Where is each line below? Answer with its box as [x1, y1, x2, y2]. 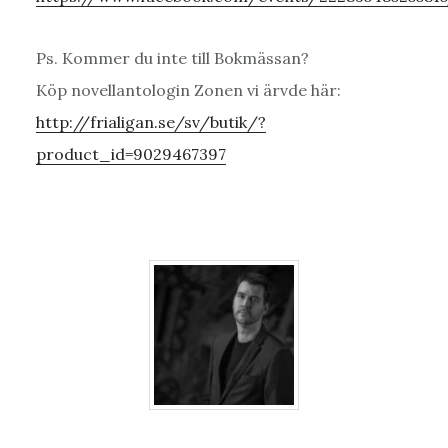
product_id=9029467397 [35, 144, 226, 165]
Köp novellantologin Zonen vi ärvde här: [35, 80, 341, 101]
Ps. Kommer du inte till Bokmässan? [35, 48, 309, 69]
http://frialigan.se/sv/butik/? [35, 112, 266, 133]
